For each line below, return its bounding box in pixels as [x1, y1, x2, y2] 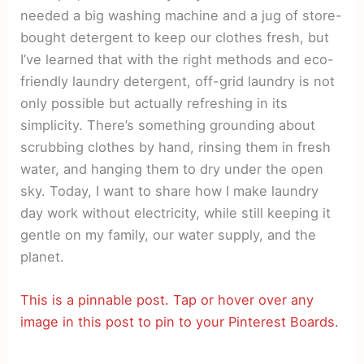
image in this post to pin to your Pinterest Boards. [20, 314, 340, 331]
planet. [20, 248, 65, 265]
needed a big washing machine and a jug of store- [20, 6, 343, 24]
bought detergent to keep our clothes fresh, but [20, 28, 330, 45]
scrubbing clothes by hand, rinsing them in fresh [20, 138, 331, 155]
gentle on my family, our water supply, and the [20, 226, 317, 243]
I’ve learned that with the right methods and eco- [20, 50, 335, 67]
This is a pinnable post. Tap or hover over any [20, 292, 314, 309]
